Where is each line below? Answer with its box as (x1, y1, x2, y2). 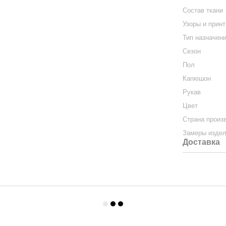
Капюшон (183, 75, 211, 82)
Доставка (183, 138, 220, 146)
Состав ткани (183, 7, 223, 14)
